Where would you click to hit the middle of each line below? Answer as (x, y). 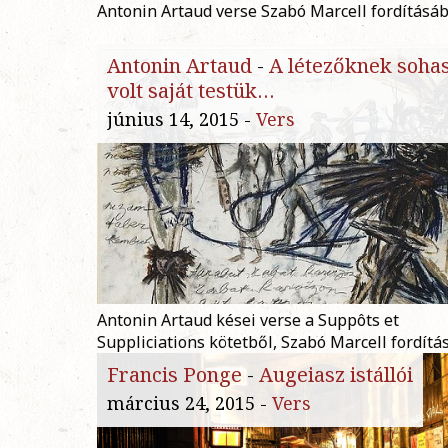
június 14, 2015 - (181, 119)
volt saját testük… (191, 91)
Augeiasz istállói (336, 375)
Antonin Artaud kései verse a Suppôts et (248, 320)
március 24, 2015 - (189, 403)
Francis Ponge (174, 375)
